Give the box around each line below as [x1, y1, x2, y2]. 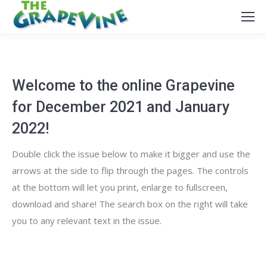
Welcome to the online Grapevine [12, 77, 235, 94]
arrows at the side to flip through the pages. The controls [12, 164, 249, 176]
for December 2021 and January [12, 98, 229, 116]
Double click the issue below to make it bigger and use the [12, 148, 250, 160]
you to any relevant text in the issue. [12, 215, 162, 226]
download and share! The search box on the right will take [12, 198, 248, 210]
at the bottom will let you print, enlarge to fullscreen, [12, 181, 228, 193]
